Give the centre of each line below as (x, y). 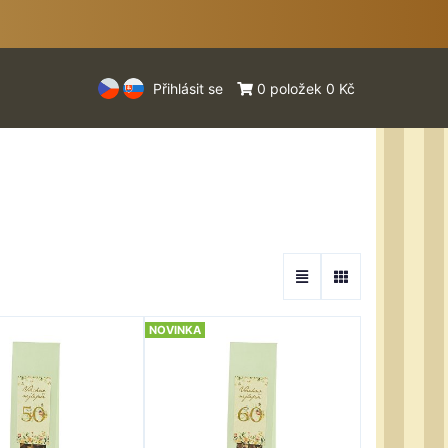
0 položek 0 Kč (304, 88)
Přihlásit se (188, 88)
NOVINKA (174, 330)
